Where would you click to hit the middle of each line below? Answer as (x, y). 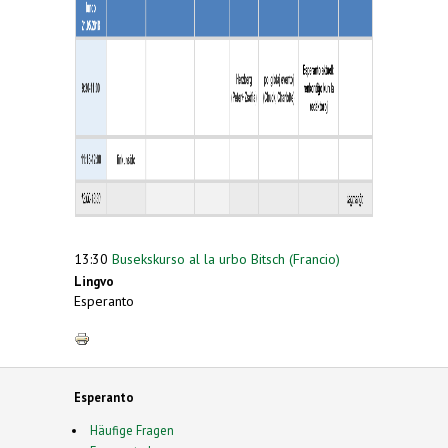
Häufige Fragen (131, 430)
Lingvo (94, 282)
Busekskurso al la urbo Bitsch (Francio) (226, 259)
